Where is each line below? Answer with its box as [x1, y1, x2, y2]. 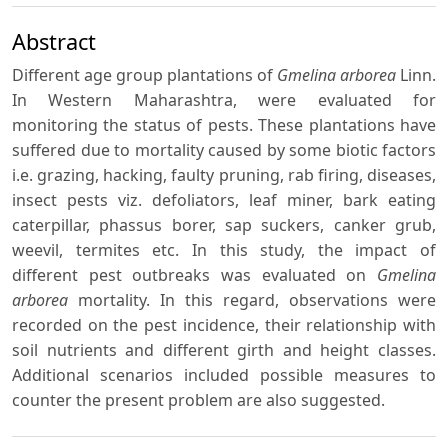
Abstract [12, 27, 96, 57]
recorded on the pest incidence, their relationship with [12, 314, 436, 337]
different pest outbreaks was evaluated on [12, 264, 377, 287]
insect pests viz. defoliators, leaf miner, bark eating [12, 189, 436, 212]
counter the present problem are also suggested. [12, 389, 385, 412]
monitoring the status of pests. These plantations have [12, 114, 436, 137]
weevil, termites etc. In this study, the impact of [12, 239, 436, 262]
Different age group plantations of [12, 64, 277, 87]
